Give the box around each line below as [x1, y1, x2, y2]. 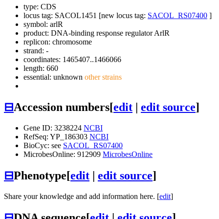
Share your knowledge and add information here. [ [4, 192, 159, 200]
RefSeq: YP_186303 [23, 132, 89, 141]
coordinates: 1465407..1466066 [23, 55, 121, 64]
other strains [83, 73, 122, 82]
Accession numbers [14, 101, 109, 114]
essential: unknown [23, 73, 83, 82]
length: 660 [23, 64, 58, 73]
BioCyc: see [23, 141, 63, 150]
